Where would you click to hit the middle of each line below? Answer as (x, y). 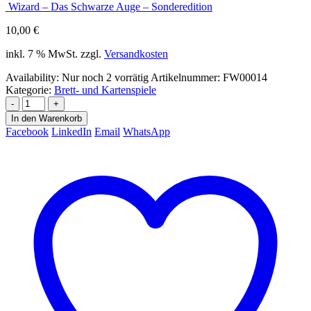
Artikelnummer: (187, 77)
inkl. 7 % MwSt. (42, 53)
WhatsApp (146, 131)
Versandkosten (136, 53)
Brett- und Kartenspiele (105, 90)
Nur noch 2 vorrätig (105, 77)
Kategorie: (30, 90)
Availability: (34, 77)
